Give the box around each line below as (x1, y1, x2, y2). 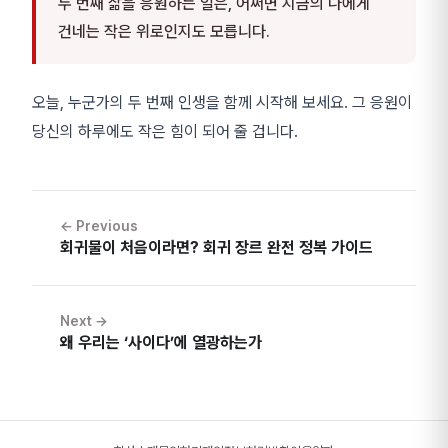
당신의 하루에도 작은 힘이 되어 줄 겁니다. (32, 122, 298, 142)
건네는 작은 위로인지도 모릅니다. (58, 22, 270, 42)
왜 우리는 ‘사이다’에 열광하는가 (60, 333, 262, 353)
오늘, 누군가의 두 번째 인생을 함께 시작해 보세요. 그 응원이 (32, 93, 412, 113)
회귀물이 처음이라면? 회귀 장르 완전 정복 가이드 (60, 238, 373, 258)
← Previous (60, 218, 138, 235)
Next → (60, 313, 108, 330)
